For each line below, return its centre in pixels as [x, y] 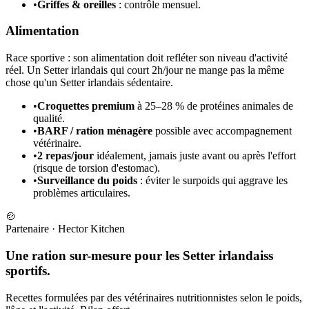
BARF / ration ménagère [95, 131]
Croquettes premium [86, 106]
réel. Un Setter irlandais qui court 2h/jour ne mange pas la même [145, 70]
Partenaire [27, 229]
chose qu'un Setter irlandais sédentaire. [89, 83]
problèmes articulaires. [82, 193]
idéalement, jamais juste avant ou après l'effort [195, 156]
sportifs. [28, 270]
